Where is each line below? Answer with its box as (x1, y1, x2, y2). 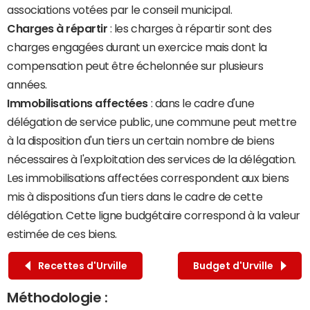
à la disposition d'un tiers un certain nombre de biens (7, 135, 275, 147)
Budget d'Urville (193, 260, 277, 271)
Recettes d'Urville (34, 260, 127, 271)
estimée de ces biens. (7, 228, 117, 240)
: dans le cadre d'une (148, 98, 255, 109)
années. (7, 79, 47, 91)
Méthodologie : (7, 291, 108, 305)
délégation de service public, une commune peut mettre (7, 116, 297, 128)
